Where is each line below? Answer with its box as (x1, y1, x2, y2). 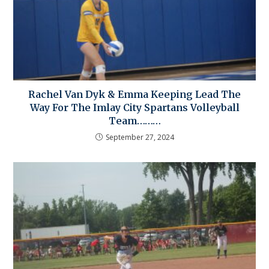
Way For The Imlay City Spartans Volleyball (29, 101, 240, 114)
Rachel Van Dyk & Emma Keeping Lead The (28, 88, 241, 101)
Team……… (108, 115, 161, 127)
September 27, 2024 (105, 132, 174, 143)
